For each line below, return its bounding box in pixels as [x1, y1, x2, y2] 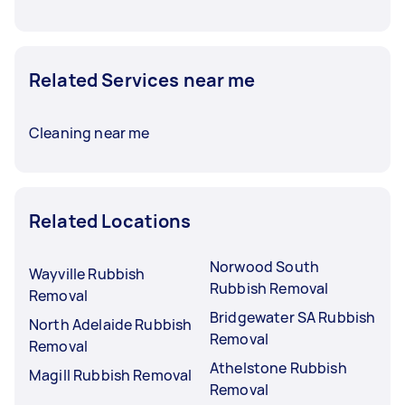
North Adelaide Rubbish [29, 314, 193, 334]
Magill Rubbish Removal [29, 364, 193, 385]
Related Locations [29, 208, 192, 233]
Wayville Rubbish [29, 263, 146, 284]
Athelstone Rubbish [210, 357, 347, 378]
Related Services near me [29, 67, 256, 92]
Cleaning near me [29, 122, 150, 143]
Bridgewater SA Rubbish [210, 306, 376, 327]
